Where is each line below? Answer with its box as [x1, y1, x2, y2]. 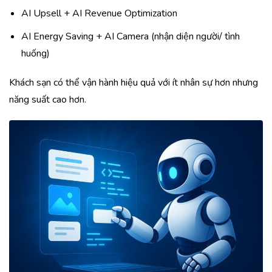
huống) [21, 47, 52, 60]
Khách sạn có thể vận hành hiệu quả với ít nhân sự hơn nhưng [9, 76, 258, 89]
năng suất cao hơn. [9, 93, 86, 106]
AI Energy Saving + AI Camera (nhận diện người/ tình [21, 30, 240, 43]
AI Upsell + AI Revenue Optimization [21, 7, 177, 20]
